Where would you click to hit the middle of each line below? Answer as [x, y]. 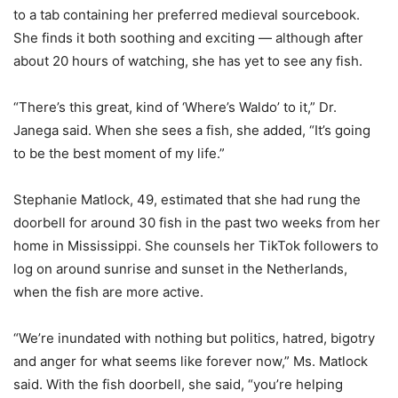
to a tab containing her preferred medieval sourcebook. [187, 14]
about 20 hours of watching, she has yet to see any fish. [188, 60]
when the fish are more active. [108, 291]
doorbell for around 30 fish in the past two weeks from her [197, 222]
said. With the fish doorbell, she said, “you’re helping [178, 384]
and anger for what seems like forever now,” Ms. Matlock [191, 361]
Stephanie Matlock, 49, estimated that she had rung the [187, 199]
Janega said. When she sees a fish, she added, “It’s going [192, 130]
